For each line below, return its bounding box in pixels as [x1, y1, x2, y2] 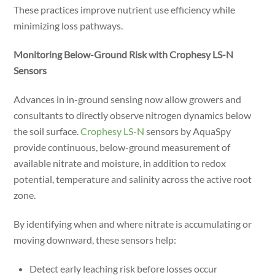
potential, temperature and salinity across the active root [14, 173, 252, 185]
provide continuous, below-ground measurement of [14, 141, 231, 153]
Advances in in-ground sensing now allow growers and [14, 93, 242, 105]
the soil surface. [14, 125, 81, 137]
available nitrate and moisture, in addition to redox [14, 157, 227, 169]
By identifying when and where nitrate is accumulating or [14, 217, 252, 230]
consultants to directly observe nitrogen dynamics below [14, 109, 252, 121]
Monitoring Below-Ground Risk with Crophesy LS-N [14, 48, 234, 61]
